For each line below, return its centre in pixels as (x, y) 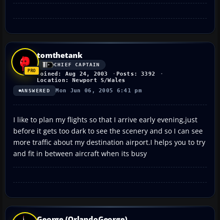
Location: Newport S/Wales (81, 80)
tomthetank (60, 55)
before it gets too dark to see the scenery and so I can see (108, 131)
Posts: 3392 (136, 74)
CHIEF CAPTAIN (77, 65)
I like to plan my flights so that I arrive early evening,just (105, 119)
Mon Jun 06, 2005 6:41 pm (99, 90)
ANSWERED (36, 90)
